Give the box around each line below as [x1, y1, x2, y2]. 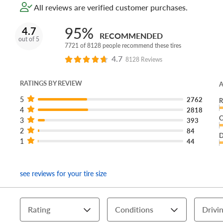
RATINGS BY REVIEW [20, 79, 82, 88]
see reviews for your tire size [20, 168, 107, 179]
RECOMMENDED [100, 30, 163, 42]
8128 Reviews [125, 55, 162, 64]
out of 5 [18, 35, 39, 44]
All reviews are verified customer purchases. [32, 1, 188, 13]
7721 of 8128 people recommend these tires [65, 41, 181, 50]
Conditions [115, 204, 153, 216]
